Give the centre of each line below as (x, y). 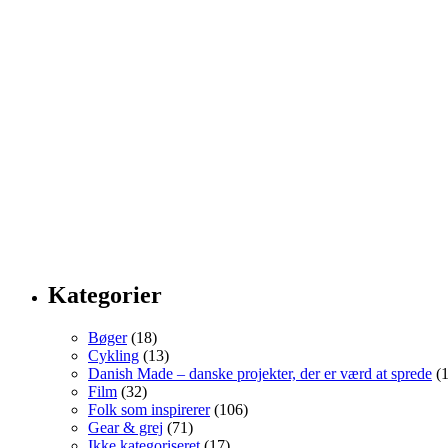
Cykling (113, 356)
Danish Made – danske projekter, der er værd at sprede (260, 374)
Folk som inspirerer (149, 410)
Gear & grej (125, 428)
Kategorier (105, 295)
